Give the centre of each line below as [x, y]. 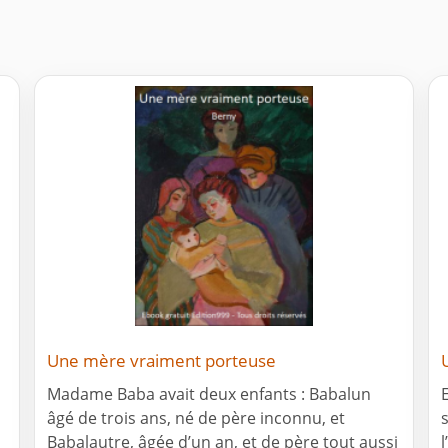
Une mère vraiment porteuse [161, 361]
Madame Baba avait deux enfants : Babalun [209, 394]
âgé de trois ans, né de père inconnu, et [196, 418]
